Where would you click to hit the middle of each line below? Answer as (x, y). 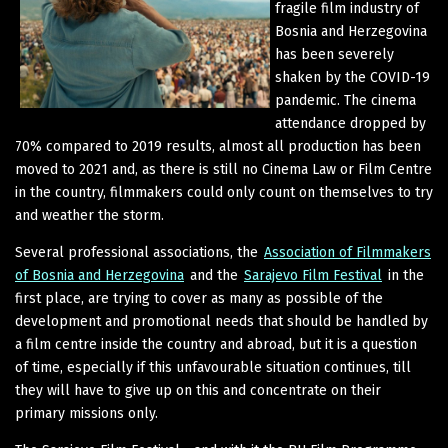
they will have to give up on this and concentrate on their (198, 390)
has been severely (334, 54)
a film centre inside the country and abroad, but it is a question (216, 344)
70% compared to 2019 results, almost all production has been (218, 146)
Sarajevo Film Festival (313, 275)
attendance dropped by (350, 123)
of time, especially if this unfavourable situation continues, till (213, 367)
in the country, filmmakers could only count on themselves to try (224, 192)
